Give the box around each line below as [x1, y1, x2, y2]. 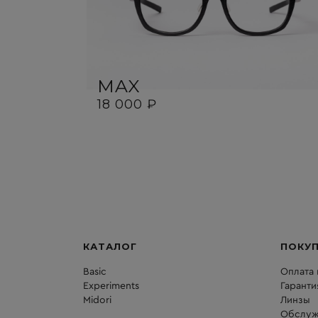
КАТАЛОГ [83, 241, 137, 253]
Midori [83, 295, 111, 306]
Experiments [83, 281, 139, 292]
